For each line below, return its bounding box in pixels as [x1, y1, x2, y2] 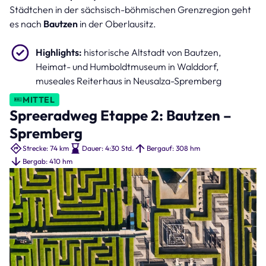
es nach [9, 17, 43, 30]
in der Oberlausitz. [78, 17, 156, 30]
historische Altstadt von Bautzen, [82, 46, 221, 58]
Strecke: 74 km [23, 144, 69, 153]
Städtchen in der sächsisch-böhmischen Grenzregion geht [9, 3, 251, 15]
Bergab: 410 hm [23, 157, 72, 166]
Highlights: [36, 46, 82, 58]
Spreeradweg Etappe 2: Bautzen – [9, 106, 232, 124]
